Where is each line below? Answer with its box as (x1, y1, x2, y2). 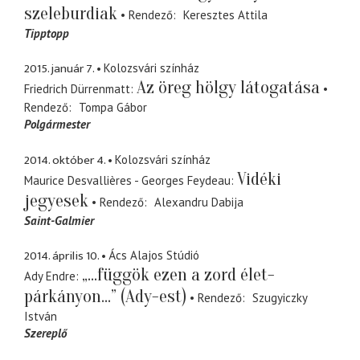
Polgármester (24, 117, 90, 133)
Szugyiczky (252, 290, 307, 306)
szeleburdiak (24, 2, 117, 24)
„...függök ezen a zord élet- (82, 264, 275, 286)
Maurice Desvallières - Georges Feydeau (24, 172, 231, 188)
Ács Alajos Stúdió (108, 247, 199, 264)
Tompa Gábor (78, 100, 147, 116)
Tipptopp (24, 25, 69, 41)
